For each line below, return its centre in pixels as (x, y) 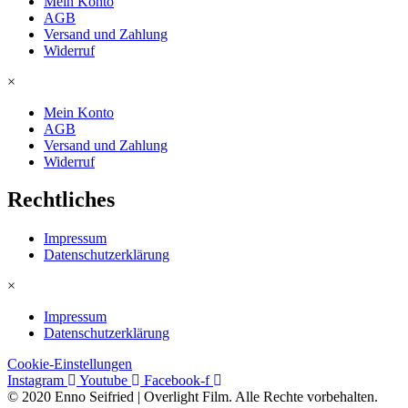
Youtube (103, 381)
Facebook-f (177, 381)
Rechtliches (61, 200)
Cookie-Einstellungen (70, 364)
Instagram (36, 381)
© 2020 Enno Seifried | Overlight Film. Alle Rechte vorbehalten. (193, 397)
